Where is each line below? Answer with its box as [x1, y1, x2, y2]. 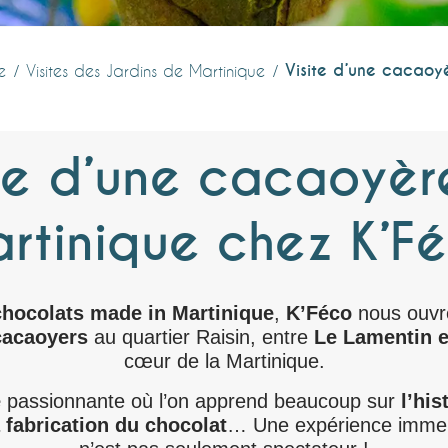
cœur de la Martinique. [123, 350, 325, 372]
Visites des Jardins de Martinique [25, 61, 265, 80]
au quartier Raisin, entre [87, 326, 314, 348]
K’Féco [286, 302, 352, 324]
